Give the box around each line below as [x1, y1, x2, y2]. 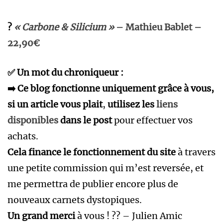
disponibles [7, 114, 58, 126]
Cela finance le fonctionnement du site [7, 146, 176, 158]
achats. [7, 130, 38, 142]
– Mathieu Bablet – [114, 21, 202, 33]
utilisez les [108, 98, 156, 110]
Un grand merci [7, 210, 75, 222]
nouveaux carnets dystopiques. [7, 194, 142, 206]
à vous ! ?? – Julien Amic [75, 210, 182, 222]
